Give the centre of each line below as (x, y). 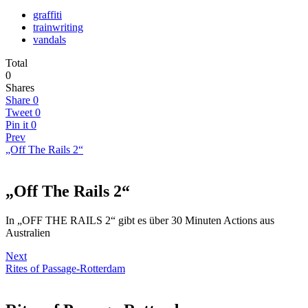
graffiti (47, 15)
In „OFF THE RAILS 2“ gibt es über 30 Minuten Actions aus (140, 221)
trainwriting (58, 27)
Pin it (17, 125)
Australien (28, 233)
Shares (20, 88)
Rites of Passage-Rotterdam (65, 269)
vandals (49, 40)
